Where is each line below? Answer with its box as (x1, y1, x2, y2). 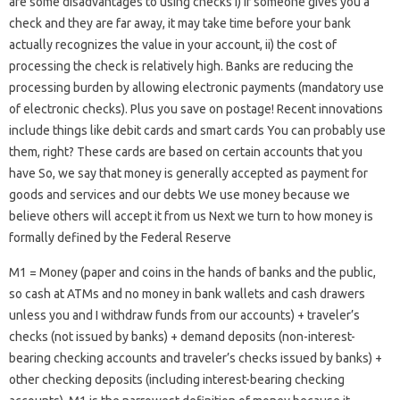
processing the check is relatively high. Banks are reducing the (9, 59, 354, 73)
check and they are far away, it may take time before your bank (9, 16, 351, 30)
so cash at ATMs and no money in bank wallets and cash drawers (9, 287, 365, 301)
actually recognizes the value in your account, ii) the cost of (9, 37, 337, 52)
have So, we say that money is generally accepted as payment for (9, 166, 368, 180)
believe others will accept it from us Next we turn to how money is (9, 209, 373, 223)
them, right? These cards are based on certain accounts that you (9, 145, 362, 159)
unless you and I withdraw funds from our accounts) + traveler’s (9, 308, 360, 322)
